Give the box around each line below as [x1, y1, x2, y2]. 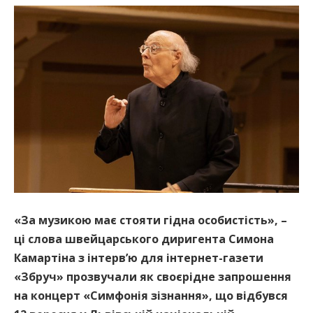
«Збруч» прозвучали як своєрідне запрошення [14, 268, 291, 284]
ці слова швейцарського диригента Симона [14, 231, 274, 247]
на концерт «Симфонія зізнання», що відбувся [14, 287, 288, 303]
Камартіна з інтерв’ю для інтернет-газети [14, 249, 263, 265]
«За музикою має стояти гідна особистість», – [14, 212, 287, 228]
